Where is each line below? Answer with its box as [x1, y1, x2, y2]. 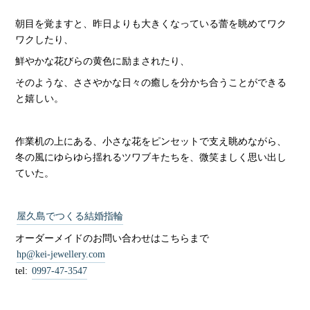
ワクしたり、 [15, 34, 73, 45]
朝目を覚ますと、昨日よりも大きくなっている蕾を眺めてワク [15, 18, 286, 29]
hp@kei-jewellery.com [16, 248, 105, 259]
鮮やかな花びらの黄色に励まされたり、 [15, 55, 190, 66]
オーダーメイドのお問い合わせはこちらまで [15, 232, 209, 244]
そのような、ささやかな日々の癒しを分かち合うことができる [15, 77, 286, 88]
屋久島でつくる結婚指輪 [16, 210, 123, 221]
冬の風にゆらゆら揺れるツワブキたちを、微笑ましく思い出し [15, 152, 286, 163]
